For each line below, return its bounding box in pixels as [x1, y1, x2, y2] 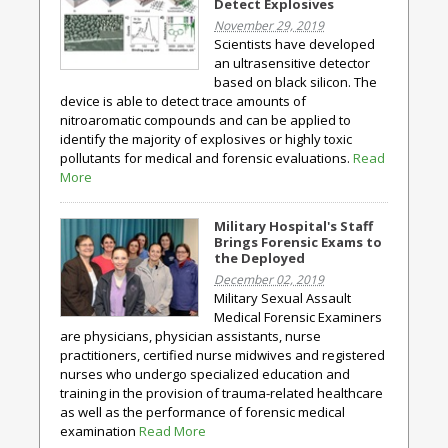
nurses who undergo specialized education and [60, 365, 350, 383]
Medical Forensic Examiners [214, 308, 382, 326]
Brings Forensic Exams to [214, 233, 382, 251]
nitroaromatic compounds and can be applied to [60, 111, 351, 129]
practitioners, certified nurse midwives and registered [60, 346, 385, 364]
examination [60, 422, 139, 440]
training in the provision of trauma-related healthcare [60, 384, 383, 402]
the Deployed [214, 249, 305, 267]
